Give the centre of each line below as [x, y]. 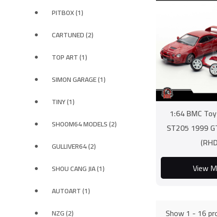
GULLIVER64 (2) [74, 146]
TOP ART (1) [70, 57]
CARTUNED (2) [73, 35]
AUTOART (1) [71, 191]
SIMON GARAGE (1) [79, 79]
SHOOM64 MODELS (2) [84, 124]
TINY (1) [63, 102]
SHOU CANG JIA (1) [78, 169]
